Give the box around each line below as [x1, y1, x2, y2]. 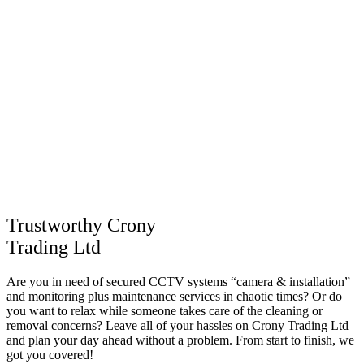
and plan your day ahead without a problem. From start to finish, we [6, 332, 354, 347]
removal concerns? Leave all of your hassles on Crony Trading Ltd [6, 318, 349, 332]
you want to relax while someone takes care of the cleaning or [6, 303, 323, 318]
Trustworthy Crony [6, 214, 156, 236]
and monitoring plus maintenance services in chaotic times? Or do [6, 288, 342, 303]
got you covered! [6, 347, 93, 362]
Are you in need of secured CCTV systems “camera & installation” [6, 274, 350, 288]
